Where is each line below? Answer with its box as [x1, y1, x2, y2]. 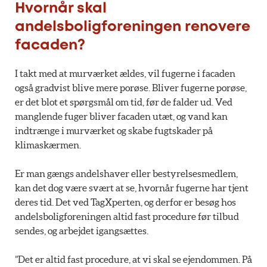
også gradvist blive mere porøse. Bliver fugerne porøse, [15, 82, 247, 94]
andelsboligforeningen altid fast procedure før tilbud [15, 211, 239, 222]
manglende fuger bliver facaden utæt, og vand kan [15, 111, 228, 122]
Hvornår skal [15, 2, 107, 15]
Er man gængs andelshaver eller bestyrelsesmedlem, [15, 168, 238, 179]
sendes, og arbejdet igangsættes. [15, 225, 148, 237]
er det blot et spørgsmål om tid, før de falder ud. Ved [15, 97, 232, 108]
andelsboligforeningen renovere [15, 21, 250, 34]
